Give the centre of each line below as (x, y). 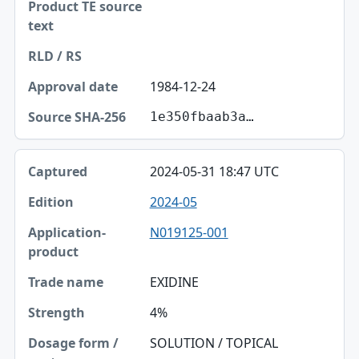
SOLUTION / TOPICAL (214, 343)
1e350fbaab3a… (202, 117)
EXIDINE (174, 282)
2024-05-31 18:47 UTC (214, 172)
